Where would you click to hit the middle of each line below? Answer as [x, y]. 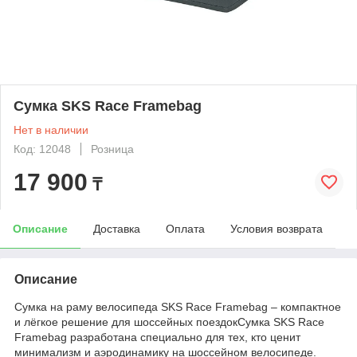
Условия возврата [277, 228]
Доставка [117, 228]
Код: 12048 [42, 149]
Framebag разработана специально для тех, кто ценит [157, 337]
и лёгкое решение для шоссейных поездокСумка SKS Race [169, 322]
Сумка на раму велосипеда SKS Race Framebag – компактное [178, 306]
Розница [112, 149]
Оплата [185, 228]
